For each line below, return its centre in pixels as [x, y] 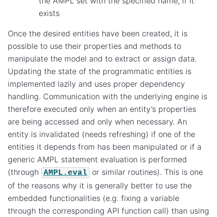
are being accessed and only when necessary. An [97, 121]
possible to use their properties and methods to [94, 46]
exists [49, 13]
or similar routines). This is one [146, 172]
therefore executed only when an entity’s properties [102, 109]
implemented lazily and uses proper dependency [96, 84]
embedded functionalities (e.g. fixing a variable [93, 198]
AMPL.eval [65, 173]
